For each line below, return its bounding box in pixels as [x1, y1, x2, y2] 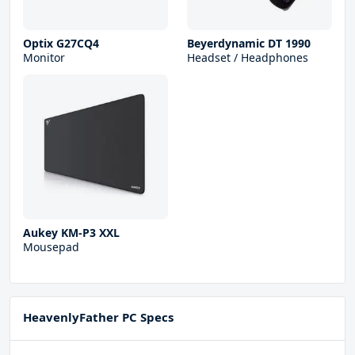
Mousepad [23, 239, 79, 255]
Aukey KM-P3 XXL [23, 225, 120, 241]
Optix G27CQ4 [23, 36, 99, 52]
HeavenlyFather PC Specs [23, 309, 174, 326]
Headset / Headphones [187, 50, 308, 66]
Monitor [23, 50, 65, 66]
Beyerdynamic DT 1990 [187, 36, 311, 52]
